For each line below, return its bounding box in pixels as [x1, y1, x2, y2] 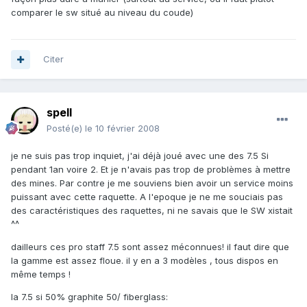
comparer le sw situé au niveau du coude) [11, 6, 193, 18]
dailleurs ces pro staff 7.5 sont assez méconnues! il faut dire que [11, 241, 289, 253]
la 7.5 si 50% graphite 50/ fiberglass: [11, 291, 168, 303]
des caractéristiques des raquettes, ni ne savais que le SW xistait [11, 205, 293, 217]
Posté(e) [47, 123, 85, 134]
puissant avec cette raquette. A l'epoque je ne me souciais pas [11, 191, 283, 203]
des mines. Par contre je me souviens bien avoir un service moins [11, 177, 293, 189]
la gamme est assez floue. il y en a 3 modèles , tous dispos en [11, 255, 278, 267]
